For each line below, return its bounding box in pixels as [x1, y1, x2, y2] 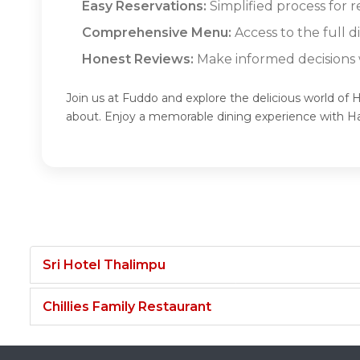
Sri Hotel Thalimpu [43, 256, 166, 272]
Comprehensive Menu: [82, 24, 231, 40]
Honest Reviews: [82, 51, 194, 67]
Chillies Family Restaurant [43, 298, 211, 314]
